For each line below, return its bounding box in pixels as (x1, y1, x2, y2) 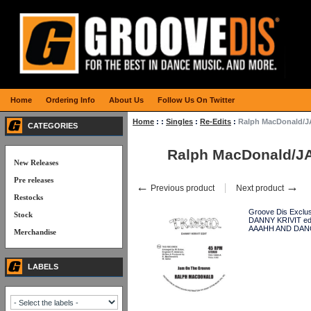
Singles (166, 117, 193, 126)
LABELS (28, 262, 58, 271)
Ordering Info (46, 96, 95, 104)
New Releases (14, 158, 58, 167)
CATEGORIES (28, 121, 78, 130)
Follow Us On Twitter (158, 96, 235, 104)
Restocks (14, 193, 43, 201)
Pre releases (14, 176, 53, 184)
